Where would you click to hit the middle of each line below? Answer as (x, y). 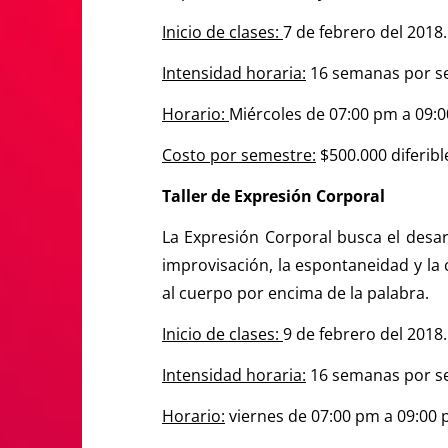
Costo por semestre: (239, 154)
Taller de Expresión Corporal (273, 195)
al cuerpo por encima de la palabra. (295, 292)
